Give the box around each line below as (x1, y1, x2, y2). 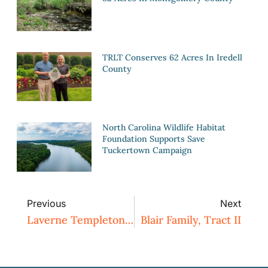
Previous (27, 197, 66, 210)
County (102, 63, 132, 74)
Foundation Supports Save (102, 133, 206, 145)
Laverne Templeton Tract (125, 213, 133, 227)
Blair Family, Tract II (141, 213, 241, 227)
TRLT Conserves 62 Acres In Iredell (102, 51, 243, 63)
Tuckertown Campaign (102, 145, 193, 156)
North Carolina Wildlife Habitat (102, 122, 226, 133)
